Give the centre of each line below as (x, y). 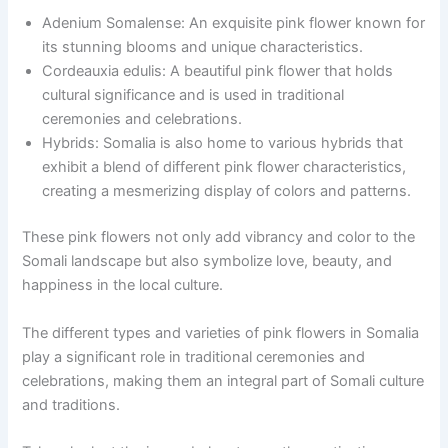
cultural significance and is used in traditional (193, 95)
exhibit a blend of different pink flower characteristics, (224, 167)
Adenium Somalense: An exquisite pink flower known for (234, 23)
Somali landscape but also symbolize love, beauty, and (207, 261)
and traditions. (71, 404)
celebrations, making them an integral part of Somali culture (223, 380)
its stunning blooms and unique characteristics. (203, 47)
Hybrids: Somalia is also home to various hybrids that (223, 143)
